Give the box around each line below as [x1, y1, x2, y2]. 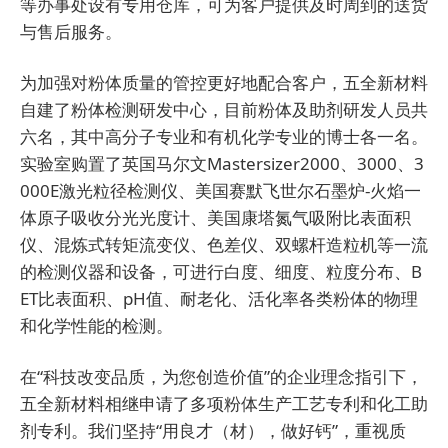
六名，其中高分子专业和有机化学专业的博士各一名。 [20, 125, 428, 149]
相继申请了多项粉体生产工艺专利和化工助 [105, 392, 428, 416]
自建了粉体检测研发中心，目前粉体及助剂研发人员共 [20, 98, 428, 122]
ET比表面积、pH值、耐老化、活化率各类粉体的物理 [20, 287, 418, 311]
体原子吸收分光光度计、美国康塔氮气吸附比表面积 [20, 206, 411, 230]
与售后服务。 [20, 20, 122, 44]
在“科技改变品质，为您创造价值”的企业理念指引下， [20, 365, 423, 389]
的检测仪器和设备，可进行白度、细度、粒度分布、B [20, 260, 422, 284]
